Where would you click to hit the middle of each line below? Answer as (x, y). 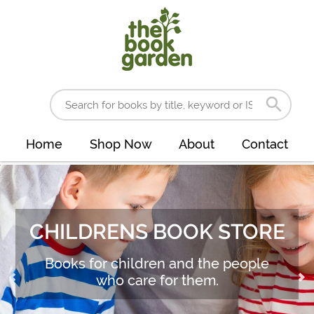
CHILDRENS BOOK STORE (157, 232)
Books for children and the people (157, 264)
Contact (265, 144)
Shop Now (121, 144)
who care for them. (157, 280)
